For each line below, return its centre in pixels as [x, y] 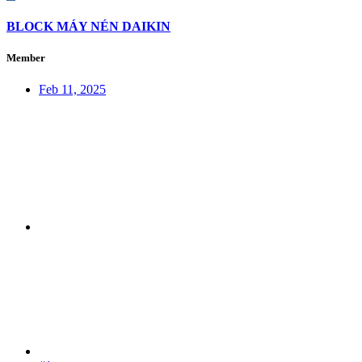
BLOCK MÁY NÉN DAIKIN [88, 26]
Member [26, 57]
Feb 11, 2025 [72, 89]
